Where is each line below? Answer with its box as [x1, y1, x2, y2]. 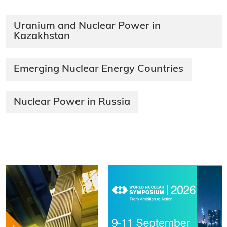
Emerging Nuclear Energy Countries [13, 64, 183, 74]
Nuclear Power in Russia [13, 97, 130, 107]
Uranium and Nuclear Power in [13, 21, 161, 31]
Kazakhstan [13, 31, 70, 42]
